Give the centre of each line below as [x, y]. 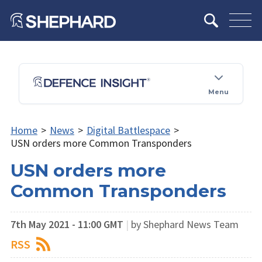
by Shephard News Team [185, 224]
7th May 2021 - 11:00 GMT [67, 224]
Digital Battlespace [128, 130]
